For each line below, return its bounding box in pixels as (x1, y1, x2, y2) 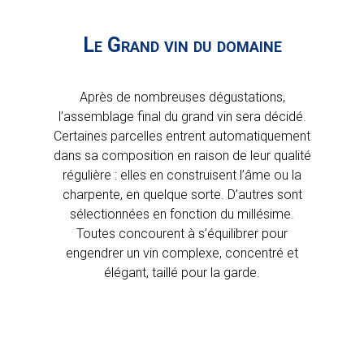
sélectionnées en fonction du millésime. (70, 206, 294, 222)
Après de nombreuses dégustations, (79, 89, 285, 105)
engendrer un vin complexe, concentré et (66, 245, 298, 261)
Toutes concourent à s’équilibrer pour (76, 225, 288, 241)
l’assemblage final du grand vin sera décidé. (58, 108, 306, 124)
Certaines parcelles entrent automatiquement (54, 128, 310, 144)
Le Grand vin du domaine (82, 32, 282, 57)
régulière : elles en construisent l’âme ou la (63, 167, 301, 183)
